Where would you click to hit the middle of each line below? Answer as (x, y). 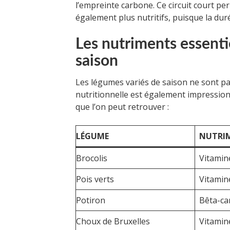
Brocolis (92, 158)
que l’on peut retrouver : (122, 107)
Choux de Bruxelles (113, 221)
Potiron (91, 200)
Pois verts (95, 179)
